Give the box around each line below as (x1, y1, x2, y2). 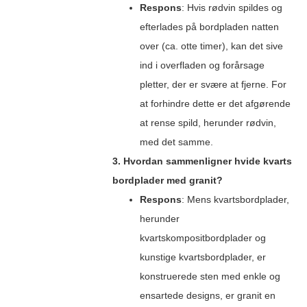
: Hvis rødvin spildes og (181, 1, 282, 13)
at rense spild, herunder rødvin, (139, 116, 276, 128)
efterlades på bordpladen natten (139, 21, 279, 32)
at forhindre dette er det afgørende (139, 97, 291, 109)
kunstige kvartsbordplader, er (139, 251, 266, 262)
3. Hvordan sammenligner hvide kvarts (112, 155, 292, 167)
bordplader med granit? (112, 174, 223, 186)
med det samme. (139, 136, 213, 147)
